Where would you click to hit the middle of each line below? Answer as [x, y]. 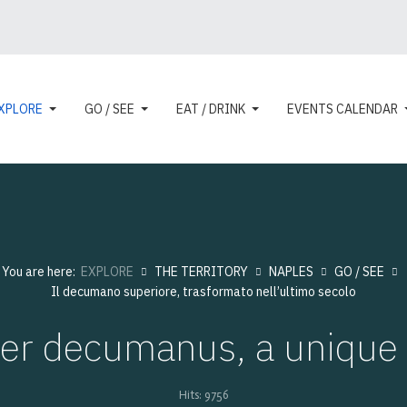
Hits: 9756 [203, 395]
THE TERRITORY [201, 272]
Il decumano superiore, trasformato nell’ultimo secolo [203, 292]
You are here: [41, 272]
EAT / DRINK [210, 109]
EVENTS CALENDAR [342, 109]
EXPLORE [107, 272]
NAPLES [291, 272]
